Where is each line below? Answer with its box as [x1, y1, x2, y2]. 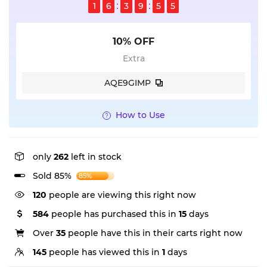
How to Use [115, 110, 165, 120]
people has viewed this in [46, 247, 162, 257]
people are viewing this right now [46, 190, 196, 200]
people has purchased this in [49, 209, 179, 219]
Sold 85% [33, 170, 72, 181]
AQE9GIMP [104, 77, 151, 88]
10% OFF [113, 36, 154, 47]
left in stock [69, 151, 122, 162]
